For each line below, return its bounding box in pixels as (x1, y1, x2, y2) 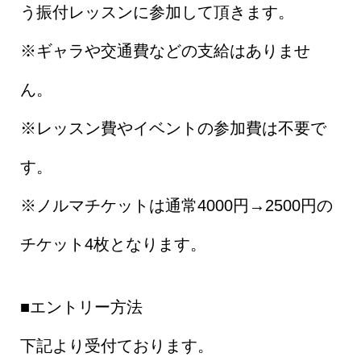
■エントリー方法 (19, 298, 143, 317)
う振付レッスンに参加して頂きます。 (19, 2, 294, 21)
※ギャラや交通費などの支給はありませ (19, 41, 310, 60)
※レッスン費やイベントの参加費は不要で (19, 118, 326, 137)
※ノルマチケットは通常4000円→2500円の (19, 196, 333, 214)
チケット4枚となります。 (19, 234, 206, 253)
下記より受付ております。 (19, 337, 214, 355)
